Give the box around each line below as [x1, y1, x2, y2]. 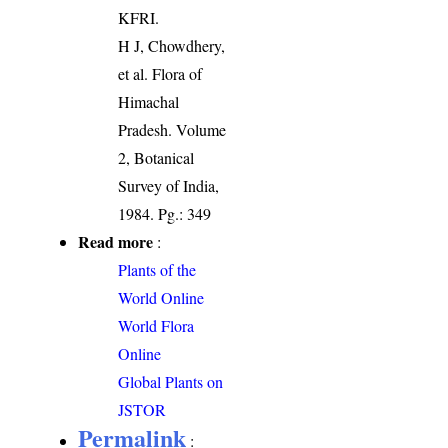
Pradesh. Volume [118, 118, 227, 140]
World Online [118, 286, 205, 308]
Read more [78, 229, 154, 253]
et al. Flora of [118, 62, 203, 84]
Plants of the [118, 258, 197, 280]
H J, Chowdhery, [118, 34, 226, 56]
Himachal [118, 90, 180, 112]
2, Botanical [118, 146, 195, 168]
